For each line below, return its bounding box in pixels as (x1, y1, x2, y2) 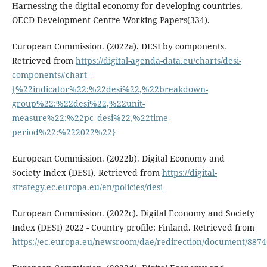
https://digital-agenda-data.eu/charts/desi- (75, 55, 241, 67)
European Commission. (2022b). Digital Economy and (11, 153, 225, 164)
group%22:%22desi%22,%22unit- (11, 98, 145, 110)
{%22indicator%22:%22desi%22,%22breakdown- (11, 83, 208, 95)
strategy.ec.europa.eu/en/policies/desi (11, 181, 163, 193)
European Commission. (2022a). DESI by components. (11, 41, 226, 52)
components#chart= (11, 69, 92, 81)
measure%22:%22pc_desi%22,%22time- (11, 112, 170, 124)
